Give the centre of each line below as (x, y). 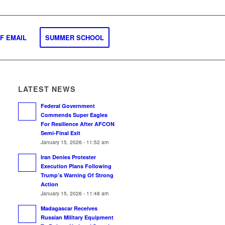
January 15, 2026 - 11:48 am (75, 193)
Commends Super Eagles (74, 115)
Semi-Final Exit (61, 133)
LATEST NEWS (47, 89)
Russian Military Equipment (77, 217)
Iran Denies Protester (69, 157)
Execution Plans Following (76, 166)
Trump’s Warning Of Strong (77, 175)
